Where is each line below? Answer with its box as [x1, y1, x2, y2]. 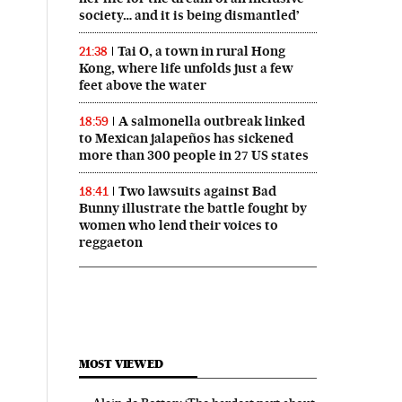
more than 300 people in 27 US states [78, 147, 309, 163]
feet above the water [78, 77, 206, 93]
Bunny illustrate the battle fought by [78, 200, 307, 216]
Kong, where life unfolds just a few [78, 60, 293, 76]
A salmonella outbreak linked [118, 113, 305, 129]
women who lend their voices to [78, 217, 278, 233]
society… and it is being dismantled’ [78, 7, 300, 23]
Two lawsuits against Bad [118, 183, 276, 199]
